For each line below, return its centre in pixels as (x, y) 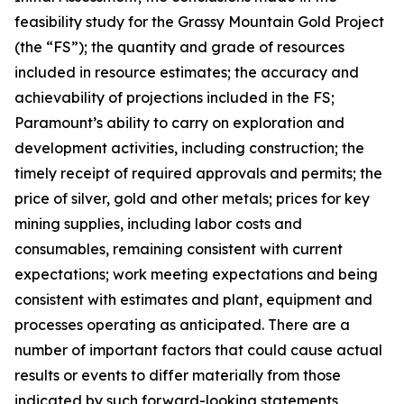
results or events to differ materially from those (178, 375)
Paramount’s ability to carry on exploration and (179, 123)
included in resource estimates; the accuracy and (187, 72)
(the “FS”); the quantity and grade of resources (179, 47)
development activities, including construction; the (189, 148)
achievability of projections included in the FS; (174, 97)
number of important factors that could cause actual (198, 350)
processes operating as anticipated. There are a (182, 325)
